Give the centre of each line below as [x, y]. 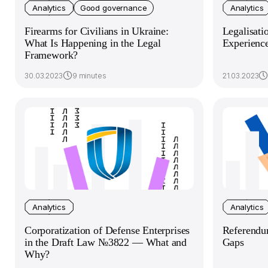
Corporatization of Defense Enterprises [107, 230]
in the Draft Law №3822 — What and [106, 242]
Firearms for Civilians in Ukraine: [97, 31]
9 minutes [89, 76]
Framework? [51, 55]
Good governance [113, 7]
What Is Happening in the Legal [93, 43]
